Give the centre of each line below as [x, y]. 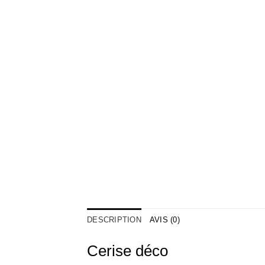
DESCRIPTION [114, 220]
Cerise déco [127, 251]
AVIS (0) [164, 220]
